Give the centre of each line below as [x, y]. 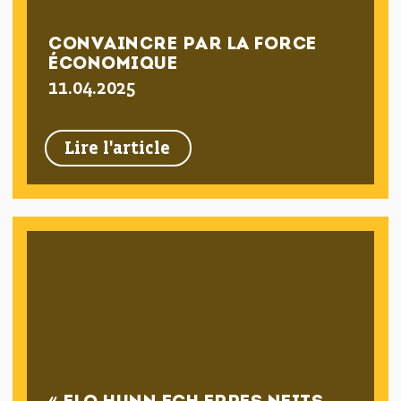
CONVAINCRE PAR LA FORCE [183, 45]
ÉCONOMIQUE [113, 64]
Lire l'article [118, 149]
